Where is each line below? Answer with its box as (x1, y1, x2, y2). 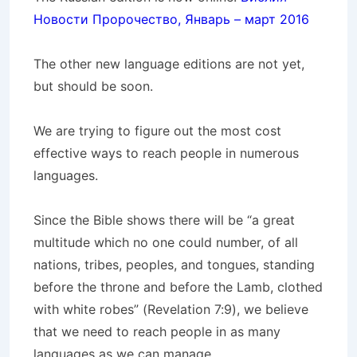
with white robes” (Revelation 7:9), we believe (33, 300, 308, 317)
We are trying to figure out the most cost (33, 122, 281, 139)
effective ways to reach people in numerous (33, 144, 299, 161)
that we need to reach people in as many (33, 323, 280, 339)
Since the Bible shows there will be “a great (33, 211, 295, 228)
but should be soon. (33, 77, 153, 94)
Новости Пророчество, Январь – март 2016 (33, 10, 309, 27)
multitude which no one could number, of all (33, 233, 298, 250)
